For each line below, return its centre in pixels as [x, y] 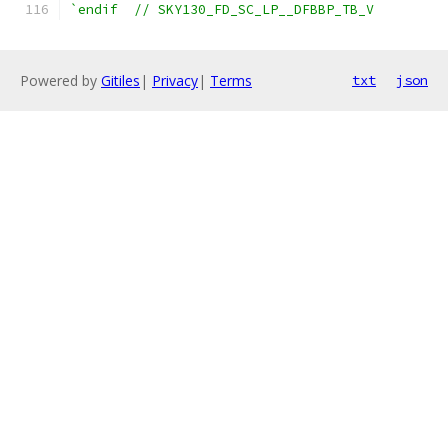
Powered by [60, 80]
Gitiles [120, 80]
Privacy [175, 80]
